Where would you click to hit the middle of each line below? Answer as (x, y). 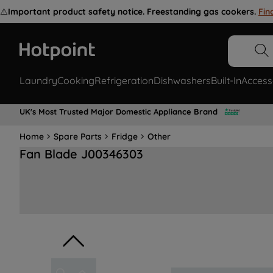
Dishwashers (182, 81)
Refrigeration (124, 81)
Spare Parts (78, 136)
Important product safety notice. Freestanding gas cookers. (132, 12)
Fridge (125, 136)
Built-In (226, 81)
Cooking (76, 81)
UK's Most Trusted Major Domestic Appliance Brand (119, 111)
